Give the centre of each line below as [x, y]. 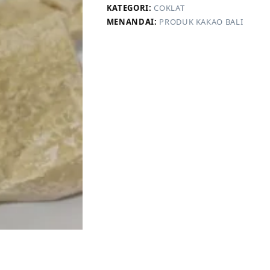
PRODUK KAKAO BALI [201, 21]
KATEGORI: [130, 8]
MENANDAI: [133, 21]
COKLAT [169, 8]
